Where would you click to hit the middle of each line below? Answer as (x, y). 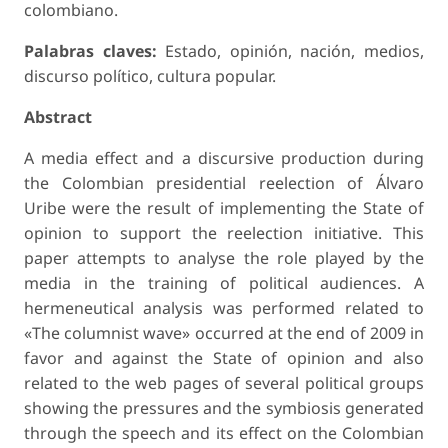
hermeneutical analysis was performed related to (224, 308)
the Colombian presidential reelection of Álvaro (224, 183)
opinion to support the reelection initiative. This (224, 233)
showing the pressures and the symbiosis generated (224, 408)
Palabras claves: (90, 51)
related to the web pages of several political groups (224, 383)
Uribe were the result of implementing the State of (224, 208)
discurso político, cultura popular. (150, 76)
